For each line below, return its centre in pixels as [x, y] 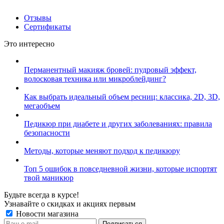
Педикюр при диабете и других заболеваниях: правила [118, 124]
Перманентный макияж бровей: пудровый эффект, [110, 70]
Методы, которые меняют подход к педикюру [102, 151]
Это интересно [29, 44]
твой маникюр [49, 178]
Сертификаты [47, 27]
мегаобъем [42, 106]
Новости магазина [46, 214]
